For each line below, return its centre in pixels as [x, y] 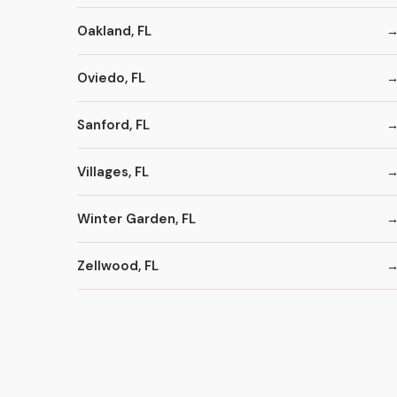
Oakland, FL [114, 31]
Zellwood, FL [118, 265]
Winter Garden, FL [136, 218]
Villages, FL [113, 171]
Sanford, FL [113, 125]
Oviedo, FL [111, 78]
